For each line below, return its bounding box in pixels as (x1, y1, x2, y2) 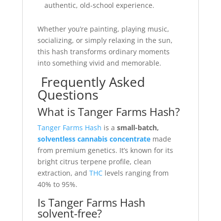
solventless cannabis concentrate (37, 134, 150, 144)
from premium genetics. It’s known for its (37, 145, 173, 155)
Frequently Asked (37, 73, 145, 91)
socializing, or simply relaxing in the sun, (37, 35, 173, 45)
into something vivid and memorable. (37, 58, 161, 68)
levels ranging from (102, 168, 169, 178)
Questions (37, 85, 98, 104)
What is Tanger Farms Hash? (37, 104, 180, 119)
